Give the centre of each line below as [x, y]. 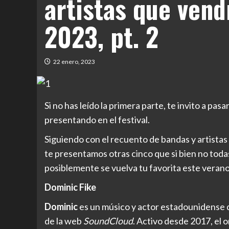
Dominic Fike [70, 187]
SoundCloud [108, 221]
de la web [64, 221]
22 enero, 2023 [74, 62]
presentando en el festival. [98, 120]
